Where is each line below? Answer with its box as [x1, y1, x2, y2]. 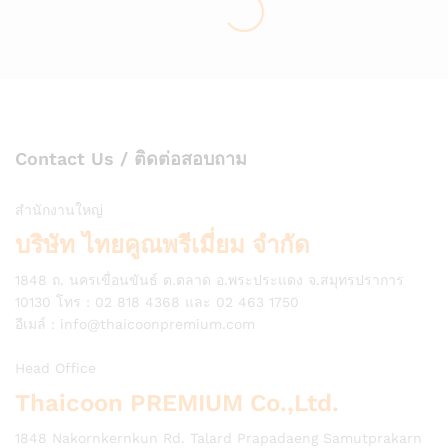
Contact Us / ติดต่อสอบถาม [15, 147, 247, 169]
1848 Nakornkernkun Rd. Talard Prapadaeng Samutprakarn [15, 429, 422, 446]
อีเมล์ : [15, 315, 60, 332]
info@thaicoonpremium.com [60, 315, 255, 332]
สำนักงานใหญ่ [15, 201, 103, 218]
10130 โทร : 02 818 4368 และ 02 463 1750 [15, 293, 299, 310]
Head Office [15, 359, 96, 376]
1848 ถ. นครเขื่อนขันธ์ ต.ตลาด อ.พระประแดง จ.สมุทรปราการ [15, 271, 404, 288]
